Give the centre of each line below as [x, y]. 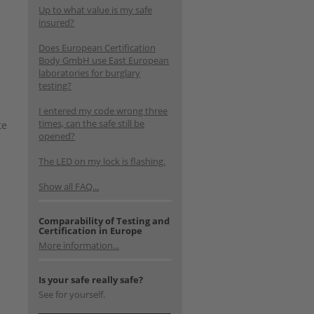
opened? [57, 136]
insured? [57, 22]
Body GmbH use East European [104, 60]
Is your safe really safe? [91, 280]
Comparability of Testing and [104, 221]
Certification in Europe [91, 231]
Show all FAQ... [69, 186]
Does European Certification [97, 48]
